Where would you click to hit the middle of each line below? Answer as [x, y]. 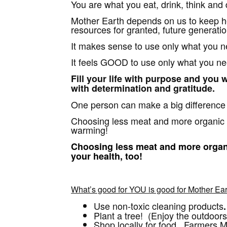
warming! [90, 130]
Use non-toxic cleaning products [159, 206]
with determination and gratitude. [143, 88]
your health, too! [107, 156]
